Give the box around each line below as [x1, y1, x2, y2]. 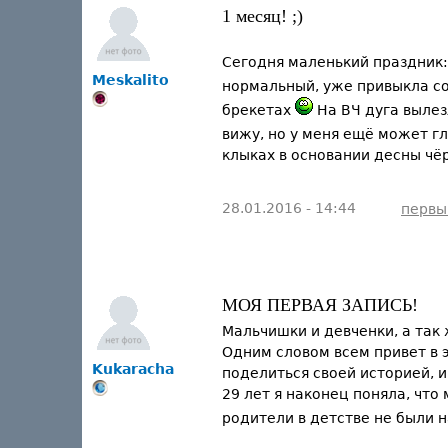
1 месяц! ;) [222, 6, 303, 26]
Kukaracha [92, 361, 174, 377]
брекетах [222, 102, 295, 118]
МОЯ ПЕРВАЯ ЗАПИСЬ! [222, 295, 418, 315]
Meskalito [92, 72, 169, 88]
